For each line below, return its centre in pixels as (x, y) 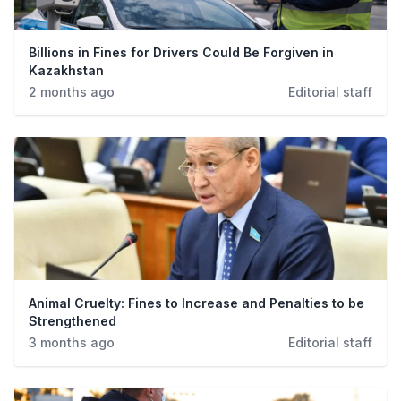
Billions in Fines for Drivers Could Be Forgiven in (181, 52)
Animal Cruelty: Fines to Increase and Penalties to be (196, 303)
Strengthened (73, 321)
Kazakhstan (66, 70)
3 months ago (72, 342)
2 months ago (72, 92)
